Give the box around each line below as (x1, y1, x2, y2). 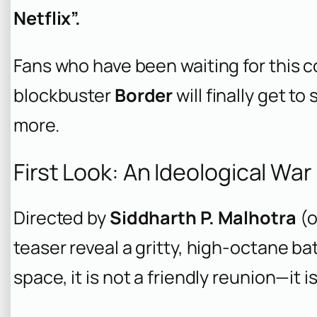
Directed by (13, 205, 110, 231)
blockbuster (13, 83, 115, 108)
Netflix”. (13, 6, 81, 31)
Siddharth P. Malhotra (109, 205, 296, 231)
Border (114, 83, 173, 108)
